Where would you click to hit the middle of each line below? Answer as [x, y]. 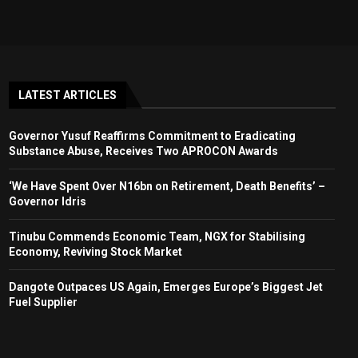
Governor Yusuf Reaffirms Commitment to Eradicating [152, 136]
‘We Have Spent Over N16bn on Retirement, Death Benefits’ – [167, 186]
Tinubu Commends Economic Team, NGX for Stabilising [157, 237]
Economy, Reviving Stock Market [95, 252]
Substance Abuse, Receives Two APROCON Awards [143, 151]
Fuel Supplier [43, 302]
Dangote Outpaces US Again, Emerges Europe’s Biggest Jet [165, 287]
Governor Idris [47, 201]
